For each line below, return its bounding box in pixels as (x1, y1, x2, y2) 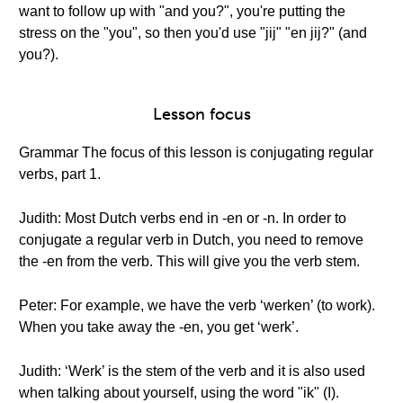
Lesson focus (152, 104, 251, 124)
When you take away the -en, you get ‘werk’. (19, 319, 299, 335)
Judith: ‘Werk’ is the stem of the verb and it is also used (19, 363, 365, 379)
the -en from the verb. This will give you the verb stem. (19, 254, 360, 269)
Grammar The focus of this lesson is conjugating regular (19, 145, 373, 160)
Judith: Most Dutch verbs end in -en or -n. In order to (19, 210, 346, 226)
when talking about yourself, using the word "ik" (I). (19, 385, 339, 400)
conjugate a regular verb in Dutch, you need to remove (19, 232, 363, 247)
